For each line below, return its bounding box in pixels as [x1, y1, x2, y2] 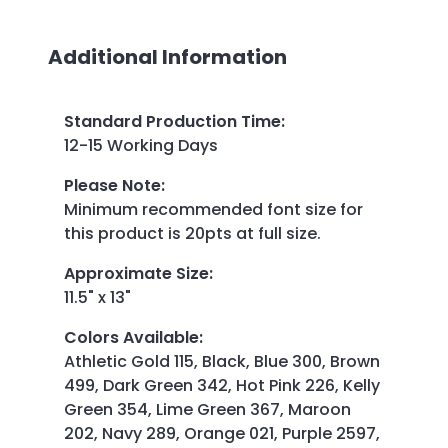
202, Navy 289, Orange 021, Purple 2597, [64, 421, 380, 445]
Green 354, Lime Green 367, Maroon [64, 397, 351, 421]
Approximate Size [64, 261, 209, 285]
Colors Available [64, 325, 199, 349]
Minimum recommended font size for [64, 197, 363, 221]
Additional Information [48, 43, 287, 72]
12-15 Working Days [64, 133, 218, 157]
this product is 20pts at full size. [64, 221, 321, 245]
